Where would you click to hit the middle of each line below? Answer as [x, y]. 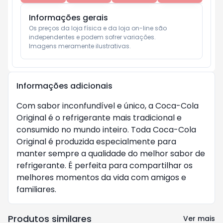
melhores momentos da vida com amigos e [101, 177]
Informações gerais [68, 18]
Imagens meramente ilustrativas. [80, 46]
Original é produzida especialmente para [96, 142]
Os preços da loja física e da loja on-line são [98, 28]
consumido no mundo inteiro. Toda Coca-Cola [106, 130]
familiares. [36, 189]
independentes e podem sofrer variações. [92, 37]
